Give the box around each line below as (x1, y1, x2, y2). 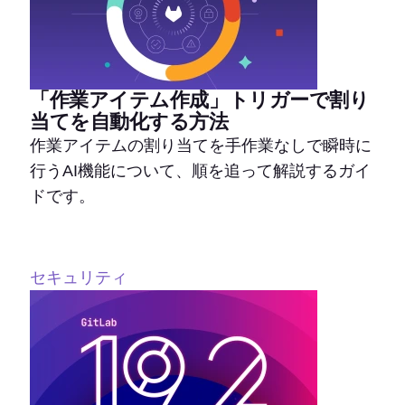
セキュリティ (30, 268, 127, 287)
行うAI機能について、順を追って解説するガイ (30, 162, 371, 180)
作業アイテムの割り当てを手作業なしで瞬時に (30, 137, 372, 155)
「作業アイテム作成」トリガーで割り (30, 89, 370, 111)
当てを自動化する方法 (30, 110, 229, 133)
